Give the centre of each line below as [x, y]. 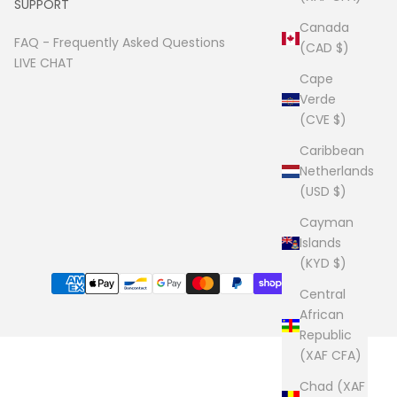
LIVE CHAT [44, 63]
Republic [326, 335]
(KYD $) [340, 264]
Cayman [327, 223]
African [322, 315]
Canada [324, 28]
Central [323, 295]
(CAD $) [343, 48]
